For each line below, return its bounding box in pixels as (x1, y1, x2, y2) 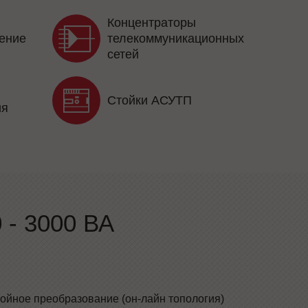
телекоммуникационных (107, 31, 244, 45)
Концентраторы (107, 15, 196, 30)
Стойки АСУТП (107, 93, 192, 107)
